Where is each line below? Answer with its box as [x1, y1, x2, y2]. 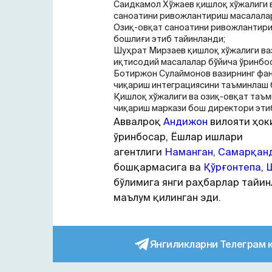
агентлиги [114, 146, 165, 157]
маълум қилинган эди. [114, 192, 221, 203]
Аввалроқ [114, 116, 163, 127]
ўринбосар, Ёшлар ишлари [114, 131, 243, 142]
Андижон [163, 116, 208, 127]
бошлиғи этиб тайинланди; [114, 34, 225, 44]
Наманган [165, 146, 213, 157]
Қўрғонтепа [203, 161, 261, 172]
